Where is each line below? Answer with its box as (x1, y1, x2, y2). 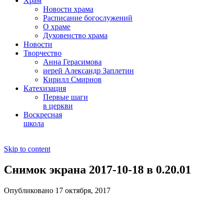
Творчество (23, 49, 62, 57)
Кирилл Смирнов (43, 75, 102, 84)
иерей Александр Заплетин (43, 66, 134, 75)
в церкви (43, 102, 73, 110)
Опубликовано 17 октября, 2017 (4, 186, 110, 195)
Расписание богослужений (43, 14, 132, 22)
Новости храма (43, 5, 93, 13)
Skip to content (4, 145, 50, 153)
